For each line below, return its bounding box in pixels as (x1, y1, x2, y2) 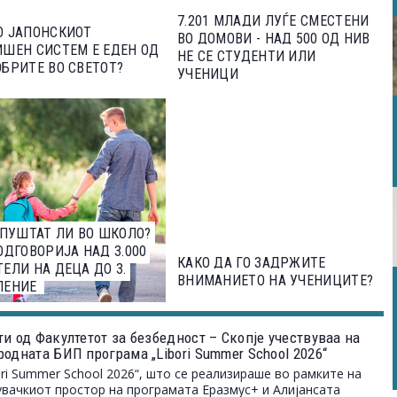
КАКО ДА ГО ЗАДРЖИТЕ (176, 254, 326, 271)
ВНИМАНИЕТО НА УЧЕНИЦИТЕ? (176, 272, 374, 289)
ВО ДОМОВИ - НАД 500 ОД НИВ (176, 30, 370, 47)
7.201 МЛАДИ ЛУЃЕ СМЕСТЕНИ (176, 12, 370, 29)
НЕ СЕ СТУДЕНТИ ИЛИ (176, 48, 316, 65)
